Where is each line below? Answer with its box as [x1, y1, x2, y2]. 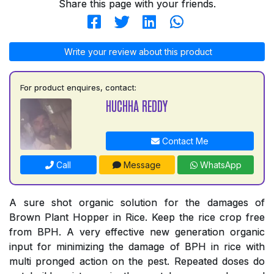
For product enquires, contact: [20, 83, 136, 93]
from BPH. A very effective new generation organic [9, 226, 265, 239]
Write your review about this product [62, 46, 212, 57]
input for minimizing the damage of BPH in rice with [9, 240, 265, 253]
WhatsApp [197, 160, 242, 171]
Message [121, 160, 161, 171]
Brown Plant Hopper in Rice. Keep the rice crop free [9, 211, 265, 224]
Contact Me [159, 136, 209, 147]
